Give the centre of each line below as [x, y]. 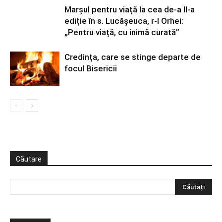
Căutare [29, 159]
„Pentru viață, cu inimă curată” [122, 32]
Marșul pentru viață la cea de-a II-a [130, 9]
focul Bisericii [91, 68]
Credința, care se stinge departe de [133, 57]
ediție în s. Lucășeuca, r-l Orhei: [124, 21]
